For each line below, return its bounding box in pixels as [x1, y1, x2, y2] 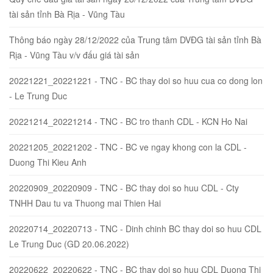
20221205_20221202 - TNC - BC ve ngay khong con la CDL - [9, 140, 247, 153]
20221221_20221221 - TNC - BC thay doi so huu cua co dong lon [9, 74, 263, 87]
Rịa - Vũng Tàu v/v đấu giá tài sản [9, 48, 140, 61]
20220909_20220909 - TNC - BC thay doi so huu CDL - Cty [9, 181, 239, 194]
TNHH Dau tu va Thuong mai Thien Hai [9, 196, 161, 209]
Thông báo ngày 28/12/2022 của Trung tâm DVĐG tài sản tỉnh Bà [9, 33, 261, 46]
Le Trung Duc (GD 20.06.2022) [9, 237, 129, 250]
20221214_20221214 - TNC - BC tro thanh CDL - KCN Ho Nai [9, 115, 247, 127]
